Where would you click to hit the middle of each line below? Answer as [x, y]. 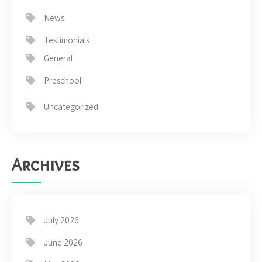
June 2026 [63, 243]
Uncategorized [71, 107]
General [58, 58]
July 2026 [61, 220]
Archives [46, 165]
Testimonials [67, 40]
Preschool [63, 81]
